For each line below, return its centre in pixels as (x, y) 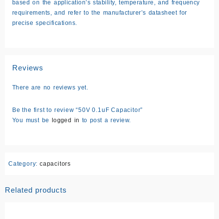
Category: (24, 164)
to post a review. (105, 120)
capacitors (55, 164)
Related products (36, 190)
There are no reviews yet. (50, 87)
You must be (32, 120)
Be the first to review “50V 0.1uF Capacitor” (78, 110)
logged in (66, 120)
